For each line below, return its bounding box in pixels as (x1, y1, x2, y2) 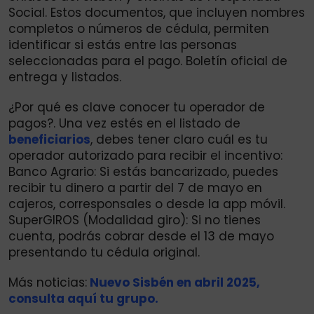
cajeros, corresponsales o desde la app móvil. (8, 196, 285, 213)
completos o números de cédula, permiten (8, 20, 269, 38)
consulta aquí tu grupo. (8, 290, 158, 308)
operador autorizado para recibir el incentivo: (8, 147, 282, 165)
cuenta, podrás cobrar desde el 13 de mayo (8, 228, 274, 245)
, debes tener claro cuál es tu (90, 131, 268, 149)
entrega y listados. (8, 69, 121, 86)
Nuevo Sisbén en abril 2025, (87, 274, 260, 292)
